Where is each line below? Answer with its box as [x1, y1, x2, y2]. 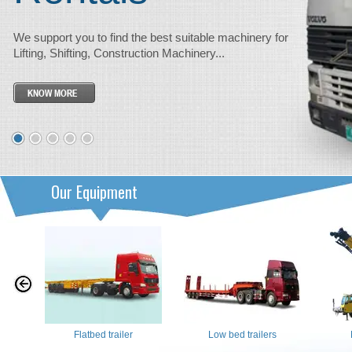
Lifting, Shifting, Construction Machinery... [13, 46, 225, 60]
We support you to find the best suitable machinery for [13, 31, 288, 44]
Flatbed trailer [74, 329, 133, 340]
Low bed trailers [208, 329, 277, 340]
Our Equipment [51, 180, 137, 203]
